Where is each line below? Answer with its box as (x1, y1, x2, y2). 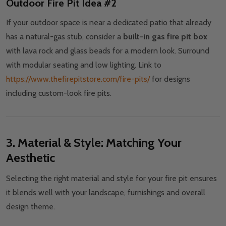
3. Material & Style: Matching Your (6, 135, 182, 150)
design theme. (6, 202, 55, 212)
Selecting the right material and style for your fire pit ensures (6, 174, 217, 184)
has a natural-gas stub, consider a (6, 32, 123, 42)
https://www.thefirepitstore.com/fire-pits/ (6, 74, 150, 84)
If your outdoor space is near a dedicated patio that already (6, 18, 211, 28)
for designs (150, 74, 190, 84)
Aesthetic (6, 150, 55, 165)
